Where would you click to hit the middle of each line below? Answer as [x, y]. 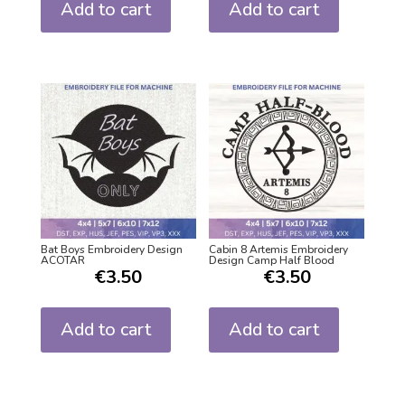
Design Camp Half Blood [272, 260]
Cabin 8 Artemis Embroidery [279, 249]
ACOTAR [62, 260]
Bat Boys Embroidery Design [111, 249]
